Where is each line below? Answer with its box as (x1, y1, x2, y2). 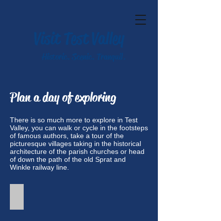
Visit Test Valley (34, 28, 124, 49)
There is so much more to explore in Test (10, 116, 138, 124)
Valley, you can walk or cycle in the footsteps (10, 124, 148, 132)
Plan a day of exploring (10, 89, 116, 106)
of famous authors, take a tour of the (10, 132, 124, 140)
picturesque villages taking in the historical (10, 140, 141, 147)
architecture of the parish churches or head (10, 147, 145, 155)
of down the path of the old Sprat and (10, 155, 126, 163)
